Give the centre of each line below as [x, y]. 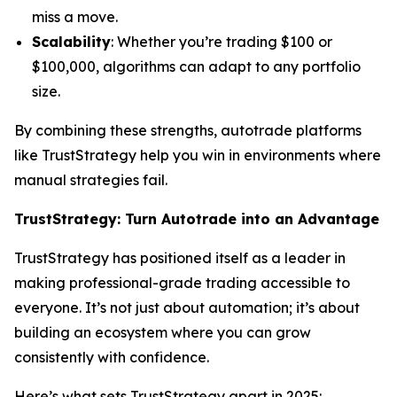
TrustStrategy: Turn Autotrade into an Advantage [197, 219]
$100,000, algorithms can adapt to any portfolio [196, 66]
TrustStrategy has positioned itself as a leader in [180, 258]
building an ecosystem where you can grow [163, 332]
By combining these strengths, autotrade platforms [188, 130]
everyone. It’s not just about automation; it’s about [187, 307]
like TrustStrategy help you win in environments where [198, 155]
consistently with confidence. [112, 357]
